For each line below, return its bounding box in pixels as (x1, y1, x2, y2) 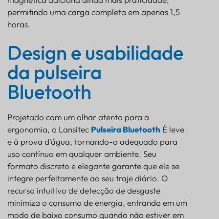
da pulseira (7, 59, 102, 84)
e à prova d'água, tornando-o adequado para (7, 136, 177, 147)
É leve (160, 124, 184, 134)
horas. (7, 19, 30, 29)
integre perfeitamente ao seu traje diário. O (7, 173, 168, 183)
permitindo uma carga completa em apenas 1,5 (7, 6, 180, 17)
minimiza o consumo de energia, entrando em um (7, 197, 187, 208)
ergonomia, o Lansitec (7, 124, 91, 134)
